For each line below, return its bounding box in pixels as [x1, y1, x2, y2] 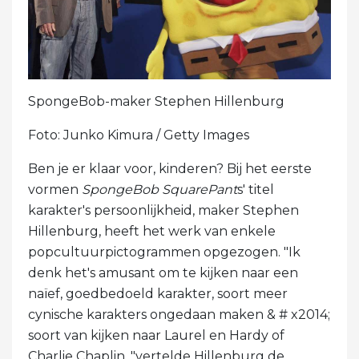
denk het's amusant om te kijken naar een [28, 264, 298, 280]
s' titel [237, 181, 274, 197]
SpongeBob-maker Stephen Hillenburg [28, 93, 284, 109]
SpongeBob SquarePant [82, 181, 237, 197]
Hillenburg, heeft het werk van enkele [28, 223, 276, 239]
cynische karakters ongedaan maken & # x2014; [28, 306, 330, 322]
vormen [28, 181, 82, 197]
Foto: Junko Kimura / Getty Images [28, 127, 249, 143]
